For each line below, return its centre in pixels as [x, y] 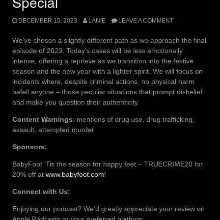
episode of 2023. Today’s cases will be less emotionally [97, 50]
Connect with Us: [41, 191]
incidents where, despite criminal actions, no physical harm [103, 81]
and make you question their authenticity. [76, 102]
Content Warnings [42, 119]
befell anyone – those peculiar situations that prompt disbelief [107, 92]
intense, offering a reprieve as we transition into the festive [103, 61]
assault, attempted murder [53, 129]
